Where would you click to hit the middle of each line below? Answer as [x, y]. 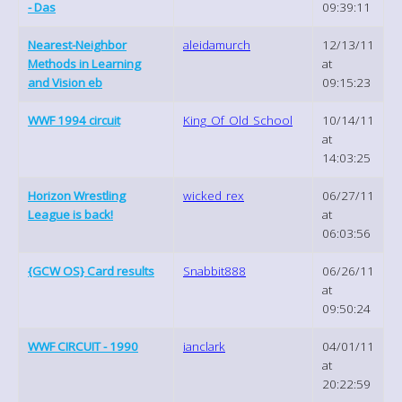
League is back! [70, 214]
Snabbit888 [214, 271]
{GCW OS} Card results [91, 271]
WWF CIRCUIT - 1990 [83, 346]
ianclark [204, 346]
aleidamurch [217, 44]
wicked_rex [214, 195]
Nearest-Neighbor [77, 44]
